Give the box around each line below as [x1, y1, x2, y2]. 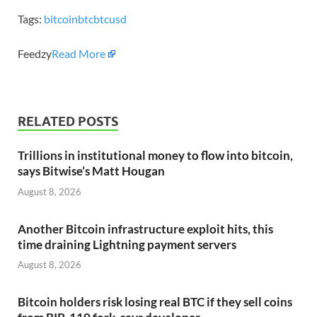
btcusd [93, 12, 127, 26]
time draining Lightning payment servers [18, 236, 236, 252]
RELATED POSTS [18, 114, 118, 129]
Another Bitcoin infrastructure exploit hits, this [18, 221, 273, 236]
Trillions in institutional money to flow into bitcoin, [18, 148, 293, 163]
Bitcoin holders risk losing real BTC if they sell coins [18, 294, 292, 310]
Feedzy [18, 47, 52, 61]
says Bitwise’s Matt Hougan [18, 163, 165, 179]
